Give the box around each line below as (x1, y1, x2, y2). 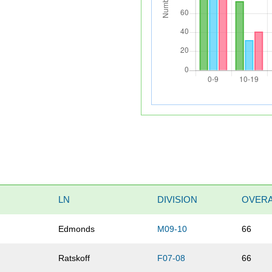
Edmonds (58, 224, 95, 234)
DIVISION (157, 194, 198, 205)
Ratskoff (58, 253, 90, 263)
